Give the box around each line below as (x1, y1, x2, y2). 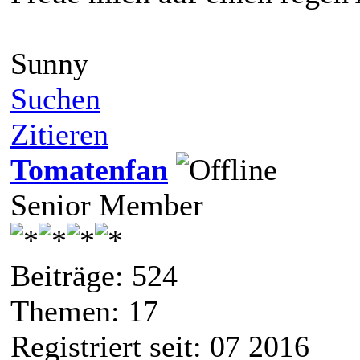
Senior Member (10, 187, 203, 222)
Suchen (10, 81, 100, 116)
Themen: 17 (10, 293, 158, 328)
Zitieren (10, 117, 108, 151)
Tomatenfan (10, 152, 168, 186)
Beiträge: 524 (10, 258, 178, 292)
